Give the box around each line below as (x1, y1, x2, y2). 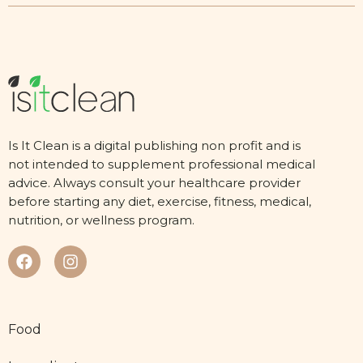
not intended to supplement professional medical (8, 156, 315, 172)
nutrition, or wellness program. (8, 211, 194, 228)
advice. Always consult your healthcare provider (8, 174, 301, 190)
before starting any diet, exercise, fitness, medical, (8, 193, 311, 209)
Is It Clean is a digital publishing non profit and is (8, 137, 301, 153)
